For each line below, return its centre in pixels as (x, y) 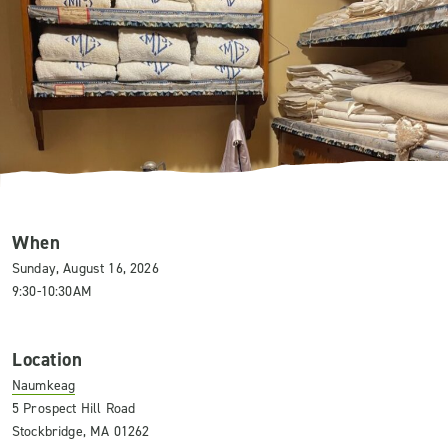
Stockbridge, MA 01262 (81, 431)
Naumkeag (44, 385)
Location (47, 359)
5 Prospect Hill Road (74, 408)
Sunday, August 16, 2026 (85, 268)
